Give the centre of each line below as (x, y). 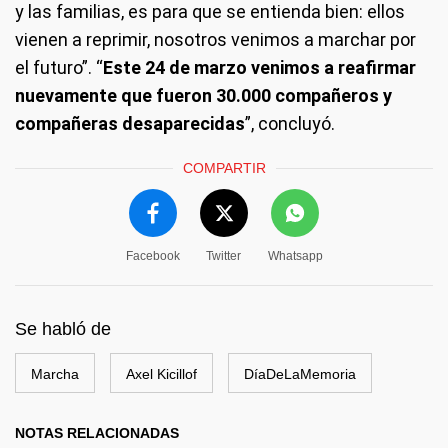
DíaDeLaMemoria (300, 374)
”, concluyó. (290, 124)
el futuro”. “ (59, 68)
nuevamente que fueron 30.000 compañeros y (203, 96)
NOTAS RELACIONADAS (97, 433)
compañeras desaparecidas (130, 124)
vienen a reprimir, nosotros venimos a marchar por (215, 40)
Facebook (152, 256)
